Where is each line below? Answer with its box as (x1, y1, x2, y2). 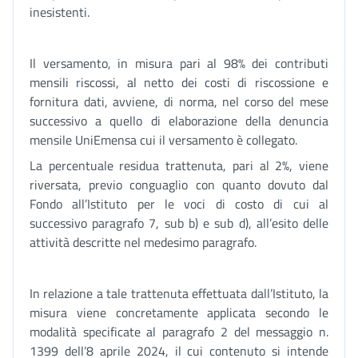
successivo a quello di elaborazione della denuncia (30, 111, 328, 130)
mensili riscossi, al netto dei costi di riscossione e (30, 73, 328, 92)
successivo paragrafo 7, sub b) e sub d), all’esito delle (30, 213, 328, 233)
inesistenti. (30, 2, 89, 22)
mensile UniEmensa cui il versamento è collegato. (30, 130, 297, 149)
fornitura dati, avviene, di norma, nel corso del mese (30, 92, 328, 111)
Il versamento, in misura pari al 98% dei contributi (30, 54, 328, 73)
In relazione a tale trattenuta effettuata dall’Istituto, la (30, 284, 328, 303)
